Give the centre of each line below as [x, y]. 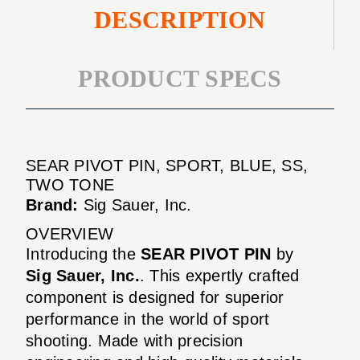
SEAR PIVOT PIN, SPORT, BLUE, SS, [167, 165]
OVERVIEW [70, 233]
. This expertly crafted [219, 275]
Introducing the [83, 254]
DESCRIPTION [180, 20]
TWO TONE [70, 184]
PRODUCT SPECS [180, 79]
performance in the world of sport [148, 319]
